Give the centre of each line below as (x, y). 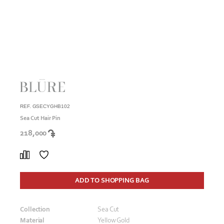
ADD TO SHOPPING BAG (112, 180)
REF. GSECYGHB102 (45, 106)
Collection (35, 209)
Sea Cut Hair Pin (40, 118)
